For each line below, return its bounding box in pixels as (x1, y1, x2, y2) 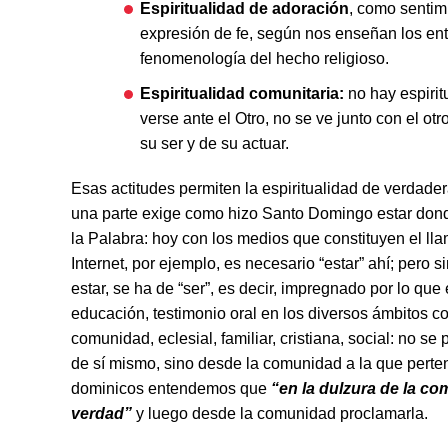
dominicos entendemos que (70, 380, 271, 398)
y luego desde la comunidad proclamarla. (135, 405, 428, 423)
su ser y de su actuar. (139, 135, 289, 153)
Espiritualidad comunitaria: (139, 85, 344, 103)
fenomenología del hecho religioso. (139, 50, 389, 68)
